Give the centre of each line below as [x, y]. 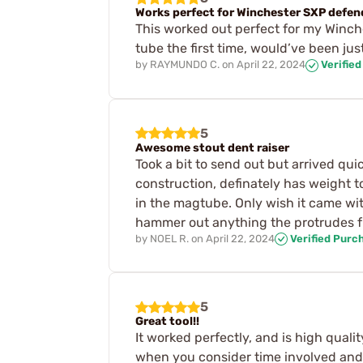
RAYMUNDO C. [185, 64]
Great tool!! [167, 322]
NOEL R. [169, 238]
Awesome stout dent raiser [212, 147]
